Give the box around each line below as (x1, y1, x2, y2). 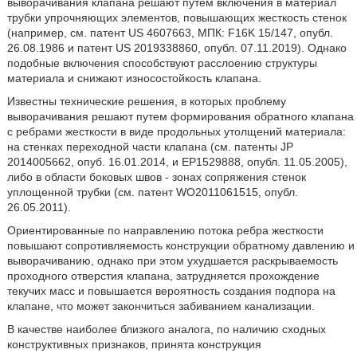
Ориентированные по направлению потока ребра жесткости (6, 224, 324, 237)
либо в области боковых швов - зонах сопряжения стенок (6, 171, 306, 183)
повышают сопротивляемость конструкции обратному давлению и (6, 239, 355, 252)
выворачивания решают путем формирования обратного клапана (6, 110, 354, 123)
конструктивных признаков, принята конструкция (6, 338, 261, 351)
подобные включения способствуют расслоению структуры (6, 57, 317, 69)
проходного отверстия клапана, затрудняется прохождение (6, 269, 320, 282)
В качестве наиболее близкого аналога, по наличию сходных (6, 323, 326, 335)
